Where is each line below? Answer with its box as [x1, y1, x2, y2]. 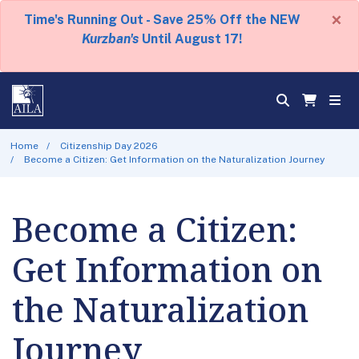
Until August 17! [139, 31, 242, 46]
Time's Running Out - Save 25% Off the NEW [23, 12, 301, 27]
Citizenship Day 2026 [60, 139, 159, 151]
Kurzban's [82, 31, 139, 46]
